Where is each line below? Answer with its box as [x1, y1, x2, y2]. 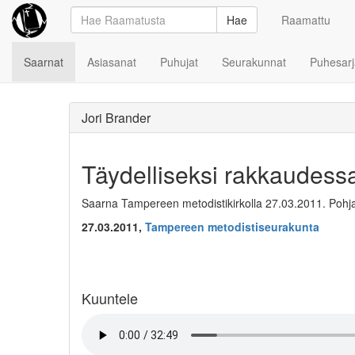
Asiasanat [87, 54, 136, 70]
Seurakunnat [222, 54, 286, 70]
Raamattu [281, 12, 330, 28]
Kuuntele [82, 288, 138, 309]
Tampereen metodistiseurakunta [145, 219, 319, 235]
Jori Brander [82, 109, 151, 127]
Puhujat [160, 54, 198, 70]
